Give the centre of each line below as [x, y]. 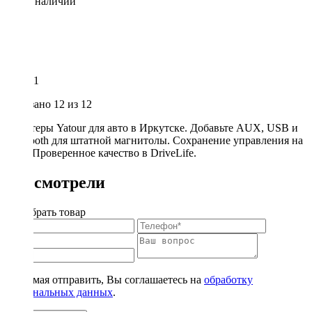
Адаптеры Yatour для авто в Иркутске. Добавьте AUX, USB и [152, 128]
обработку [228, 280]
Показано [30, 104]
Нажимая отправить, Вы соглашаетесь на [105, 280]
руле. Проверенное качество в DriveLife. [101, 153]
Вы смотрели [55, 183]
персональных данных [59, 292]
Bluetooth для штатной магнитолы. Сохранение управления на [154, 141]
